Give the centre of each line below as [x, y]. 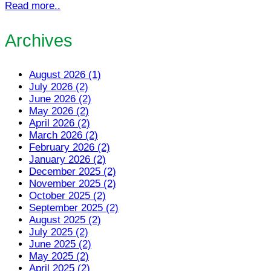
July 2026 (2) [59, 87]
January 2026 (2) [67, 160]
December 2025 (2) [73, 172]
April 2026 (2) [60, 123]
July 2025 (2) [59, 232]
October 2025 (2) [67, 196]
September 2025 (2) [74, 208]
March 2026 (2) [64, 135]
